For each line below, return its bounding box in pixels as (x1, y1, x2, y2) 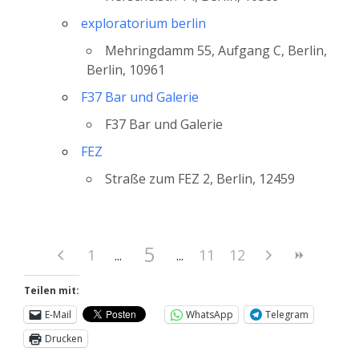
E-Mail (45, 307, 71, 321)
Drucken (45, 331, 83, 345)
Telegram (265, 307, 309, 321)
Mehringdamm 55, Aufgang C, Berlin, (105, 41, 327, 59)
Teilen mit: (24, 283, 79, 297)
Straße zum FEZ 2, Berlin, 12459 (105, 169, 295, 188)
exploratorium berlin (81, 14, 206, 32)
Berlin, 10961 (87, 60, 165, 79)
